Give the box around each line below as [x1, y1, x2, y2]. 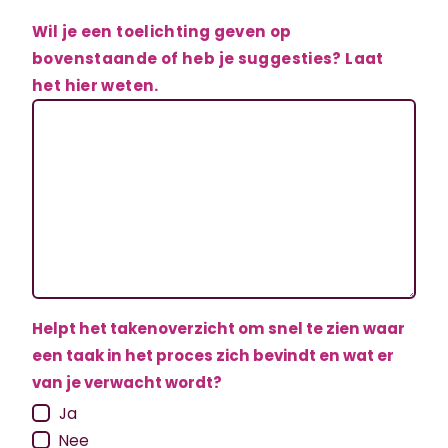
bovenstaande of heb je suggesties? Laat [32, 48, 384, 69]
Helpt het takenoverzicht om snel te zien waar [32, 318, 405, 339]
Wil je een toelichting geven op [32, 21, 292, 42]
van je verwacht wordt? [32, 372, 222, 393]
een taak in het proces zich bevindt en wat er [32, 345, 394, 366]
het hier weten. [32, 75, 159, 96]
